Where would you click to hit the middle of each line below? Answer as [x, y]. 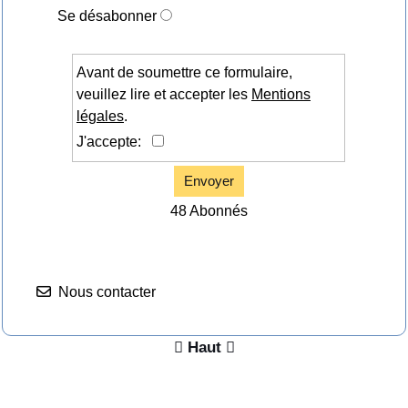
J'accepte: [114, 142]
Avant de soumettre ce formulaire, [184, 73]
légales [100, 117]
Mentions [281, 95]
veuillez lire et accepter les [164, 95]
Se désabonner [107, 16]
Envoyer [209, 181]
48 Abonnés [209, 211]
